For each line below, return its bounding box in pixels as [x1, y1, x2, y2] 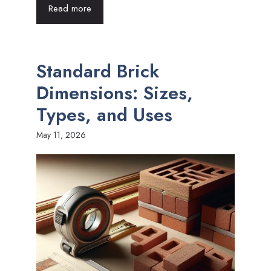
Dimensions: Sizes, [36, 80, 193, 106]
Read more [48, 2, 91, 15]
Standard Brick [36, 58, 159, 84]
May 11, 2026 [36, 129, 86, 141]
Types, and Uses [36, 102, 172, 128]
